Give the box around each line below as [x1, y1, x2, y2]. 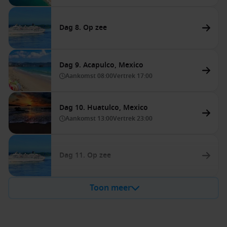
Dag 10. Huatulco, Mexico [59, 102, 148, 113]
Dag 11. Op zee [59, 150, 111, 161]
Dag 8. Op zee [59, 22, 107, 33]
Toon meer [90, 182, 131, 194]
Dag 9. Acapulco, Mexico [59, 60, 143, 70]
